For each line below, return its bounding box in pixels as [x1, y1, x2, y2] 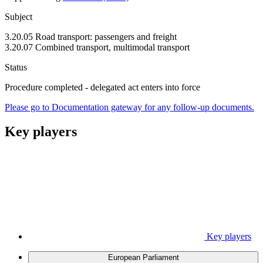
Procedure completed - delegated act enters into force [5, 82, 200, 92]
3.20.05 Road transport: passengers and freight [5, 31, 177, 42]
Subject [5, 11, 32, 22]
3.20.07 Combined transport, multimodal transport [5, 42, 190, 52]
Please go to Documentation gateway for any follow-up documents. [5, 102, 254, 112]
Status [5, 62, 27, 72]
